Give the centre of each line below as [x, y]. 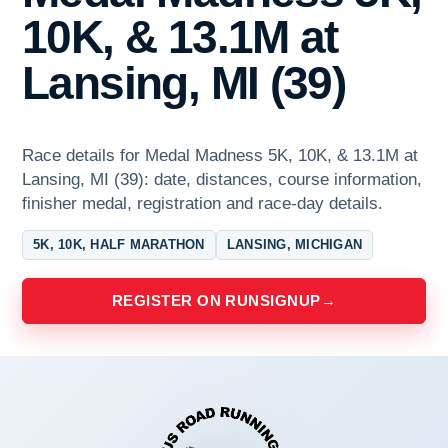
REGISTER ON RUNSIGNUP [216, 301]
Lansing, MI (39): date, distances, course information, [222, 180]
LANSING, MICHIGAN [294, 245]
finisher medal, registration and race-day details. [202, 204]
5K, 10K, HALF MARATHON [119, 245]
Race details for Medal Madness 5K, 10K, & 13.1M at [220, 156]
